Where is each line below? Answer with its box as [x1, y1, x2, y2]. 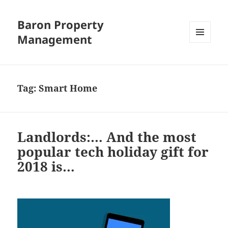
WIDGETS [189, 60, 218, 69]
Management [17, 32, 93, 47]
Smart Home [39, 82, 98, 95]
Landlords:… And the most [17, 128, 197, 147]
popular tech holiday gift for [17, 142, 209, 161]
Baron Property [17, 17, 104, 33]
